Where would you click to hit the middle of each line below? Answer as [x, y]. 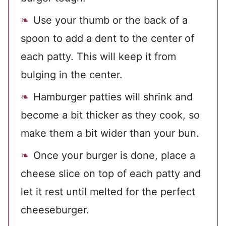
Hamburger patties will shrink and [113, 97]
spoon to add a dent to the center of [107, 39]
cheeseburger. [55, 210]
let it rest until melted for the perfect [108, 192]
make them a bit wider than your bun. [110, 133]
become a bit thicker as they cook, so [110, 115]
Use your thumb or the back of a [110, 20]
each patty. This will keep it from [98, 57]
